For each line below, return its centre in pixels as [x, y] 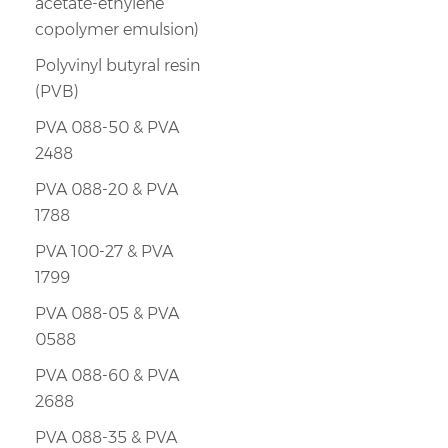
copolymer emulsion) [116, 29]
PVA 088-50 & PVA [106, 127]
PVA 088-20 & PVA [106, 189]
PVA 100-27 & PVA [103, 251]
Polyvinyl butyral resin [117, 65]
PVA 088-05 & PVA [106, 313]
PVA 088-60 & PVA [106, 375]
